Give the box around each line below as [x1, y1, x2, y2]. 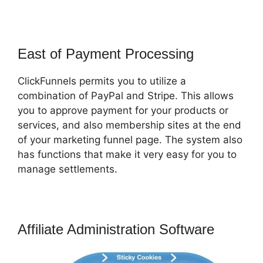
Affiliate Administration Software [18, 221, 214, 237]
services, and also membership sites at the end [18, 119, 241, 131]
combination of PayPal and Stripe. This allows [18, 89, 234, 102]
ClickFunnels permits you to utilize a [18, 75, 186, 87]
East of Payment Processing [18, 45, 194, 62]
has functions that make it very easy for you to [18, 148, 237, 160]
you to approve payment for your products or [18, 104, 228, 116]
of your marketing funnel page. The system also [18, 133, 242, 146]
